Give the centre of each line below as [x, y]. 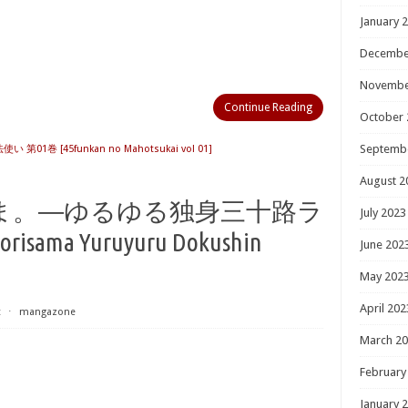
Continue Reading [268, 107]
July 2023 [383, 213]
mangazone [47, 312]
